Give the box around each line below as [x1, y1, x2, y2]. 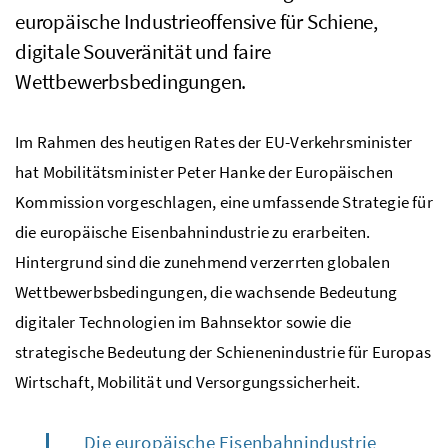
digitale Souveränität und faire [15, 37, 271, 65]
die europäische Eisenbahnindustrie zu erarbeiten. [15, 220, 371, 243]
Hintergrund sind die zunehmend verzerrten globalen [15, 250, 390, 273]
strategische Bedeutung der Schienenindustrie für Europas [15, 340, 431, 363]
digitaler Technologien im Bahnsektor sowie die [15, 310, 352, 333]
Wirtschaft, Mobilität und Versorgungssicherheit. [15, 370, 361, 393]
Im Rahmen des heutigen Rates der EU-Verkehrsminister [15, 130, 413, 153]
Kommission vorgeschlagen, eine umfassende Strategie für [15, 190, 433, 213]
